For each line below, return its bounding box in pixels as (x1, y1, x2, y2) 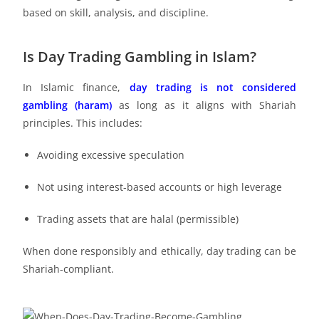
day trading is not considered (129, 80, 296, 95)
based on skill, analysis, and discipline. (23, 6, 209, 20)
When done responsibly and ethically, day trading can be (23, 244, 296, 258)
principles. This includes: (23, 116, 143, 130)
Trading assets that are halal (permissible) (37, 212, 239, 226)
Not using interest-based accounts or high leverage (37, 180, 283, 194)
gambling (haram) (23, 98, 113, 113)
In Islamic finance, (23, 80, 130, 95)
